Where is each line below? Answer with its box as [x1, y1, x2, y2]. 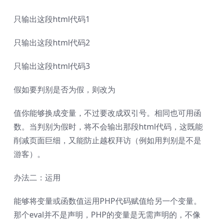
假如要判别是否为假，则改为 [14, 84, 115, 95]
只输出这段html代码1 [14, 13, 90, 24]
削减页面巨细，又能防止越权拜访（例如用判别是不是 [14, 134, 201, 146]
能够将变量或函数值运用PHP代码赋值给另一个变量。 [14, 195, 201, 206]
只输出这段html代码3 [14, 60, 90, 71]
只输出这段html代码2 [14, 37, 90, 48]
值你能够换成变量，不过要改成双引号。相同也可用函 [14, 107, 201, 118]
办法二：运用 [14, 172, 61, 183]
